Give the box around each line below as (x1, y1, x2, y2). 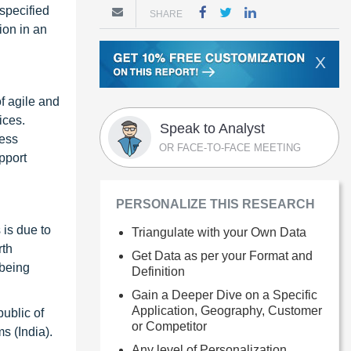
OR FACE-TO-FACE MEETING (159, 141, 301, 154)
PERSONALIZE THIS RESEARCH (116, 197, 315, 211)
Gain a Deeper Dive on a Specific (132, 288, 317, 302)
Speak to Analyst (160, 120, 265, 136)
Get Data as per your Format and (132, 248, 313, 262)
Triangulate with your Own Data (132, 225, 306, 239)
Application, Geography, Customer (132, 303, 322, 317)
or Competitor (132, 319, 207, 333)
